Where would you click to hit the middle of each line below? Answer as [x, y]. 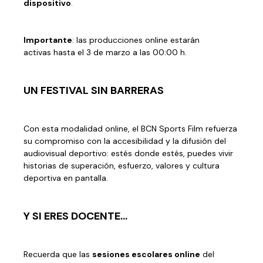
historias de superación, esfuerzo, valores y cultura [122, 166]
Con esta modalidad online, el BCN [91, 129]
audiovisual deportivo [65, 153]
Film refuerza [211, 129]
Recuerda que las [58, 254]
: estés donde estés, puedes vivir [170, 153]
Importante [48, 40]
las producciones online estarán [137, 40]
